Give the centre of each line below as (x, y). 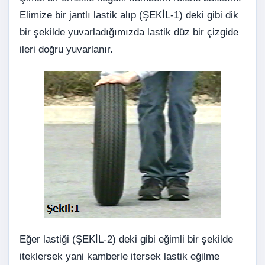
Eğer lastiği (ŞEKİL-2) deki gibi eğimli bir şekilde (126, 240)
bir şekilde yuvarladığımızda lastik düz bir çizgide (129, 33)
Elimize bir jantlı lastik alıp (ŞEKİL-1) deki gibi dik (129, 15)
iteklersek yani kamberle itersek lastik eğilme (119, 257)
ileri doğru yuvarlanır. (66, 50)
